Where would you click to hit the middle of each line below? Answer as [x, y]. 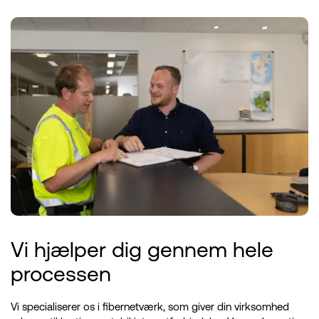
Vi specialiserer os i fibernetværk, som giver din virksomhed [150, 307]
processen [61, 273]
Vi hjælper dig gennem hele [142, 249]
